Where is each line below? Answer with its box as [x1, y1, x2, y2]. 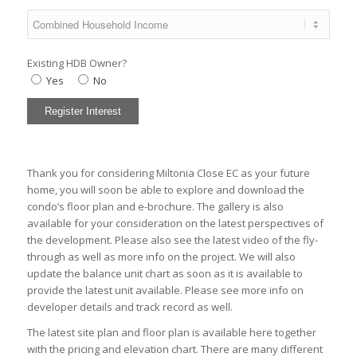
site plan [76, 325, 119, 340]
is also [249, 199, 284, 214]
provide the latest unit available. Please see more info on [26, 283, 304, 298]
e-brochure [137, 199, 192, 214]
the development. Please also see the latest [26, 233, 242, 248]
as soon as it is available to [169, 266, 303, 281]
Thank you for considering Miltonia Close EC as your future [26, 166, 310, 181]
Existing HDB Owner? [26, 56, 127, 71]
